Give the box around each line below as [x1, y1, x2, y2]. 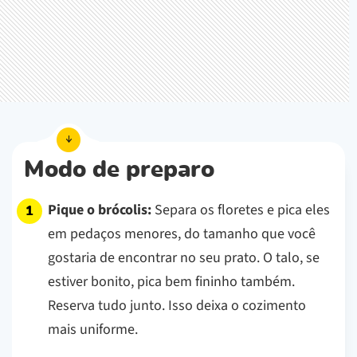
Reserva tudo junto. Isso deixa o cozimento [48, 295, 306, 316]
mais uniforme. [48, 319, 138, 339]
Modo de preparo [24, 158, 214, 182]
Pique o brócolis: [48, 199, 151, 220]
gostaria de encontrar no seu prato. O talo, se [48, 247, 320, 268]
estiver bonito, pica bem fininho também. [48, 271, 295, 292]
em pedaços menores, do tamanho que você [48, 223, 316, 244]
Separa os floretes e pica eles [151, 199, 330, 220]
